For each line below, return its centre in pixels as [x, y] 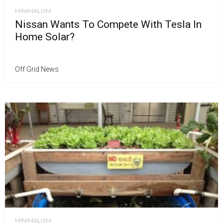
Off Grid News [37, 69]
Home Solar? [45, 37]
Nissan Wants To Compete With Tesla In [108, 24]
